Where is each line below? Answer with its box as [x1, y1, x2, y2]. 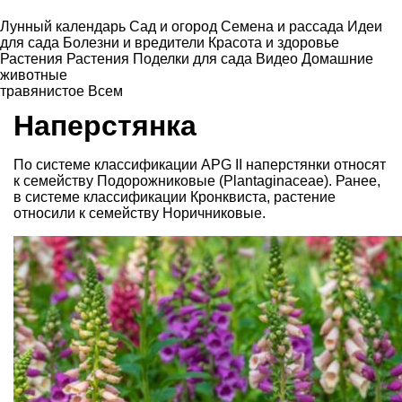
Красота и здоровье [208, 35, 339, 50]
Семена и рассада [221, 19, 347, 34]
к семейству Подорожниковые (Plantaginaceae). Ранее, [13, 172, 380, 188]
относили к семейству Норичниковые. [13, 205, 266, 221]
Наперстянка [13, 109, 197, 142]
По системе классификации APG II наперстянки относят [13, 156, 386, 172]
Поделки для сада [133, 51, 256, 66]
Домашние [301, 51, 373, 66]
